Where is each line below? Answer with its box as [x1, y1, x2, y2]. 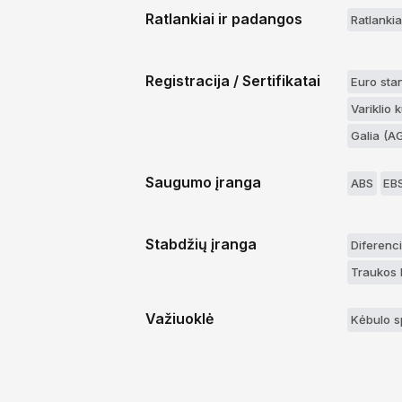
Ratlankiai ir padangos [145, 9, 302, 28]
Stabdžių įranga [145, 235, 257, 254]
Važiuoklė [145, 310, 214, 328]
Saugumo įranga [145, 173, 261, 192]
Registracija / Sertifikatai [145, 71, 320, 90]
